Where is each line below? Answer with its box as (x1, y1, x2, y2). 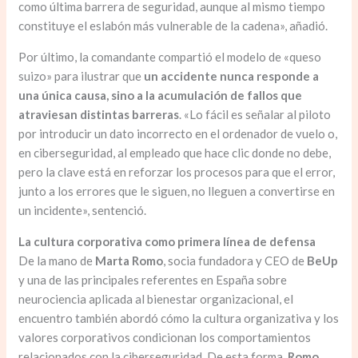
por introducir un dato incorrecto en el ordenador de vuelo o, (18, 126, 338, 141)
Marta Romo (95, 253, 164, 268)
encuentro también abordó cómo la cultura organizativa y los (18, 311, 340, 326)
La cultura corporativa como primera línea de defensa (18, 234, 316, 249)
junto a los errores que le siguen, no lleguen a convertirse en (18, 184, 336, 199)
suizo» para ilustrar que (18, 69, 145, 84)
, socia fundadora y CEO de (163, 253, 308, 268)
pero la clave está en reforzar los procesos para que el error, (18, 165, 336, 180)
